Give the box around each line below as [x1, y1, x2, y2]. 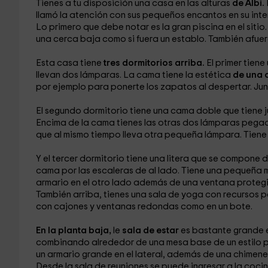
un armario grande [35, 250, 114, 259]
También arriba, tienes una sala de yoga [35, 190, 205, 199]
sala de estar [121, 226, 181, 235]
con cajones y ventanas [35, 202, 138, 211]
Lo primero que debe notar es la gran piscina [35, 23, 226, 32]
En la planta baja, [35, 226, 113, 235]
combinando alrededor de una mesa [35, 238, 190, 247]
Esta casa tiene [35, 59, 103, 68]
